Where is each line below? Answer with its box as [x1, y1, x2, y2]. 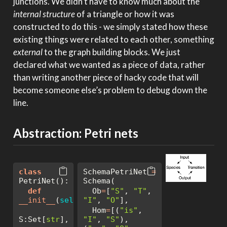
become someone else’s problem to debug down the [13, 85, 207, 96]
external [13, 47, 43, 58]
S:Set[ [18, 214, 46, 224]
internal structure [13, 9, 75, 20]
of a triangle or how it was [74, 9, 174, 20]
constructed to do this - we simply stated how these [13, 21, 208, 32]
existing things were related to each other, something [13, 34, 214, 45]
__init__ [18, 195, 55, 205]
